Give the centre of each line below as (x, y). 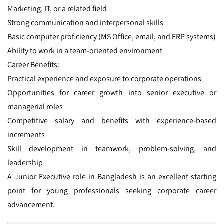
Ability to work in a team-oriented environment (85, 50)
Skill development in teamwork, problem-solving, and (112, 148)
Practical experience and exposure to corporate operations (104, 78)
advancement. (31, 204)
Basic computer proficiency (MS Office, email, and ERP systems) (112, 36)
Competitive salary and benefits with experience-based (112, 120)
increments (26, 134)
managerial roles (35, 106)
